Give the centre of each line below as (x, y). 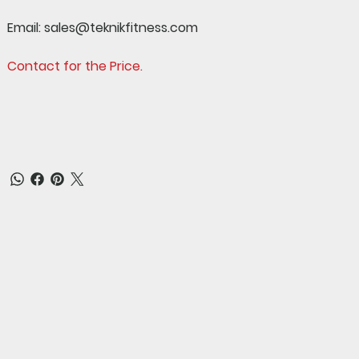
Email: (24, 27)
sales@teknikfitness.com (120, 27)
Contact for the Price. (75, 66)
